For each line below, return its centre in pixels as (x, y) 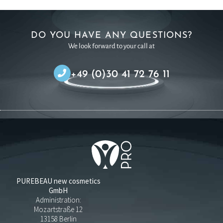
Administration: (58, 200)
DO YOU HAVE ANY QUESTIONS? (111, 35)
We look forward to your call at (111, 46)
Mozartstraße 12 (58, 210)
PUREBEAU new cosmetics (58, 181)
